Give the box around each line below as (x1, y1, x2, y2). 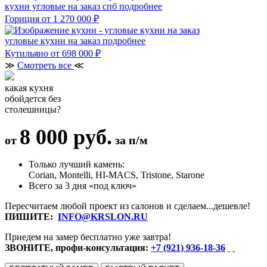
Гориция (5, 13, 39, 24)
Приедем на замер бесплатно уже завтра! (5, 231, 171, 242)
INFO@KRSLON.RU (58, 211, 148, 222)
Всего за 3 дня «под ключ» (29, 180, 136, 191)
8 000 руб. (20, 125, 112, 149)
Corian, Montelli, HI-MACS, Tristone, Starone (29, 169, 204, 180)
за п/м (115, 133, 148, 147)
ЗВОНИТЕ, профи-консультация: (5, 242, 151, 253)
